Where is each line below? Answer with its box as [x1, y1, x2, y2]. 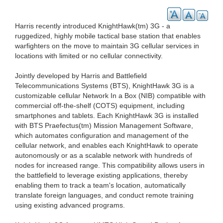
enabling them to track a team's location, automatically [15, 181, 186, 189]
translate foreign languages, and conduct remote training [15, 191, 194, 199]
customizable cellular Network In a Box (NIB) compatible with [15, 91, 206, 100]
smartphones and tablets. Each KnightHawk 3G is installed [15, 111, 199, 119]
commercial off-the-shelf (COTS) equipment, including [15, 101, 185, 110]
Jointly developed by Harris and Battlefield [15, 71, 147, 80]
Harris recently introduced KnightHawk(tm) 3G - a [15, 21, 170, 30]
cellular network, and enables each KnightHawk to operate [15, 141, 198, 149]
